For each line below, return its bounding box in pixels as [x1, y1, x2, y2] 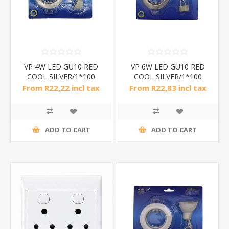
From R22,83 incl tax [129, 83, 207, 94]
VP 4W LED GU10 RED [24, 61, 99, 72]
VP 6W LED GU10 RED [130, 61, 205, 72]
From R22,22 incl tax [22, 83, 100, 94]
